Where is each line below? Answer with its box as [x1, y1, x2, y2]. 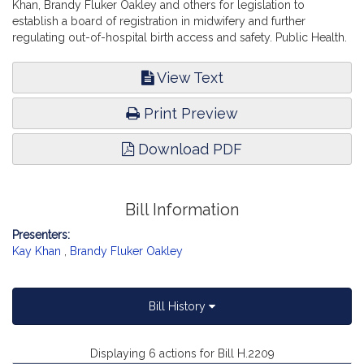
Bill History [149, 300, 209, 313]
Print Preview [140, 105, 238, 122]
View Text [153, 69, 223, 86]
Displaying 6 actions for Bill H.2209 [89, 347, 275, 360]
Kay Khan [12, 245, 61, 258]
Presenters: [12, 228, 70, 241]
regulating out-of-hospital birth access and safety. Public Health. [12, 31, 347, 44]
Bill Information [125, 201, 239, 219]
